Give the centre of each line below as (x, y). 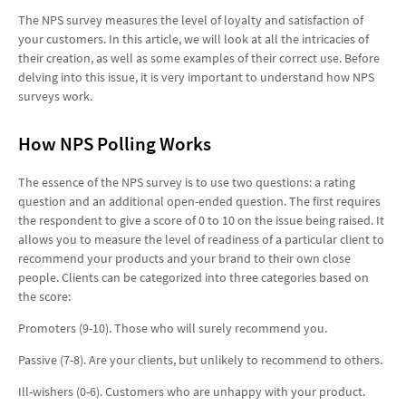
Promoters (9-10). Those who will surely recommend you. (173, 328)
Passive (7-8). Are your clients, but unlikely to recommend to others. (200, 359)
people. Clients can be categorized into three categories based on (193, 277)
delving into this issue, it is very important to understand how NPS (196, 77)
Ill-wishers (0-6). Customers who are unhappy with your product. (192, 391)
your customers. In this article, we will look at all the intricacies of (193, 39)
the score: (44, 296)
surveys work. (55, 97)
